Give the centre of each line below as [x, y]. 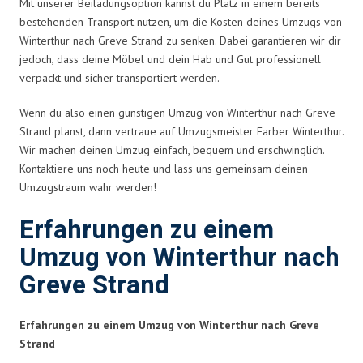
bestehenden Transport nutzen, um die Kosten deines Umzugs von [181, 21]
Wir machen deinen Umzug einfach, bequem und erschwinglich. [172, 149]
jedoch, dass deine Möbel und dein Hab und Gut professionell [170, 59]
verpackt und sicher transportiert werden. [120, 77]
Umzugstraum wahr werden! [88, 187]
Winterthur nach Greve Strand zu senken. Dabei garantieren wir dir [180, 40]
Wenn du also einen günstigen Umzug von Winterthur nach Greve [177, 112]
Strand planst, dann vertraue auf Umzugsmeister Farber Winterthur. [181, 131]
